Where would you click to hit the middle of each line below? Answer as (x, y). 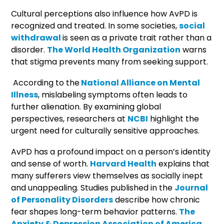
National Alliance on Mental (140, 82)
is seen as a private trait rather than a (137, 37)
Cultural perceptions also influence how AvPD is (104, 13)
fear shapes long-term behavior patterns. (95, 211)
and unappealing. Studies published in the (93, 187)
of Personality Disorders (62, 199)
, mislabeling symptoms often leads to (113, 94)
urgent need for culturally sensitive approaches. (105, 130)
